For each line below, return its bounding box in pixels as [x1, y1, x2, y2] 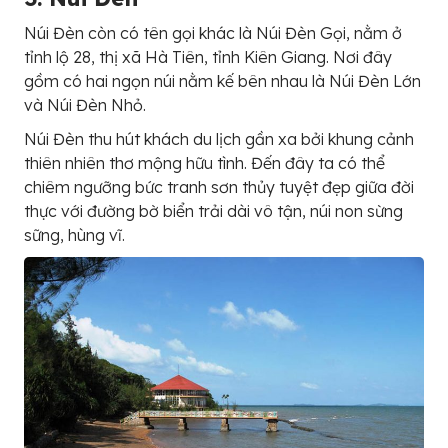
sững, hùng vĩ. [24, 224, 125, 245]
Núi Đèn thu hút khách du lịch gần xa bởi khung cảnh [24, 128, 414, 149]
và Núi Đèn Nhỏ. [24, 94, 146, 115]
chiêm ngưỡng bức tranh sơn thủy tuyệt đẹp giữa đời [24, 176, 414, 197]
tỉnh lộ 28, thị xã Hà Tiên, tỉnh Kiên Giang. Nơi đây [24, 46, 392, 67]
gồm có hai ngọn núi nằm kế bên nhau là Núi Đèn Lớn [24, 70, 421, 91]
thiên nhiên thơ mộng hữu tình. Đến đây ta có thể [24, 152, 385, 173]
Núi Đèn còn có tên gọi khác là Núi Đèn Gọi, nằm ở [24, 22, 402, 43]
